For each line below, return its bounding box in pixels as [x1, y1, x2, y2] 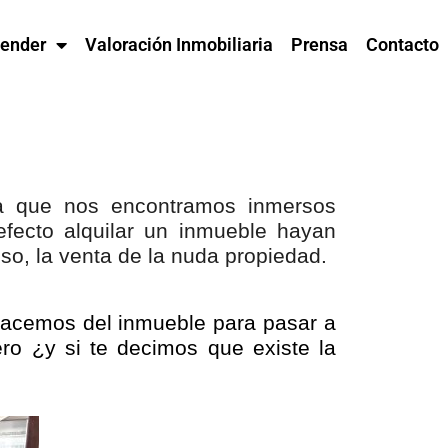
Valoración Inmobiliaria [84, 34, 273, 56]
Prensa [290, 34, 348, 56]
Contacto [365, 34, 439, 56]
